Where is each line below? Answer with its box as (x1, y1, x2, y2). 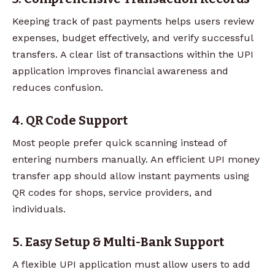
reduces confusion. (12, 81, 103, 93)
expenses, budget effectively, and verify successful (12, 31, 253, 44)
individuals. (12, 203, 66, 215)
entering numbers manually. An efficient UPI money (12, 153, 260, 165)
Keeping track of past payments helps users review (12, 15, 254, 27)
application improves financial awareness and (12, 64, 228, 77)
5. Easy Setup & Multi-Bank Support (12, 234, 224, 249)
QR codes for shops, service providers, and (12, 186, 212, 198)
